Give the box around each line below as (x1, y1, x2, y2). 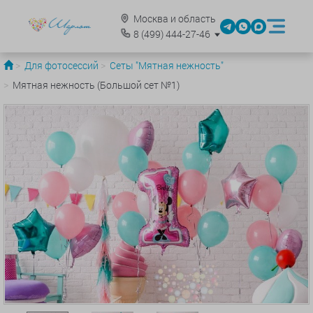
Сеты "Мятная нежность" (110, 59, 224, 72)
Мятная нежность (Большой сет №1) (13, 78, 180, 92)
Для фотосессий (24, 59, 99, 72)
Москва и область (131, 11, 216, 25)
